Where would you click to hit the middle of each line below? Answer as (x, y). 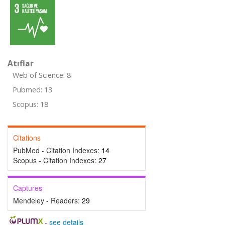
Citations (27, 138)
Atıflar (21, 63)
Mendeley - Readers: (47, 200)
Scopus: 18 (30, 104)
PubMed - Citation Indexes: (57, 150)
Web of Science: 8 (42, 75)
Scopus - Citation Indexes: (56, 160)
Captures (28, 188)
